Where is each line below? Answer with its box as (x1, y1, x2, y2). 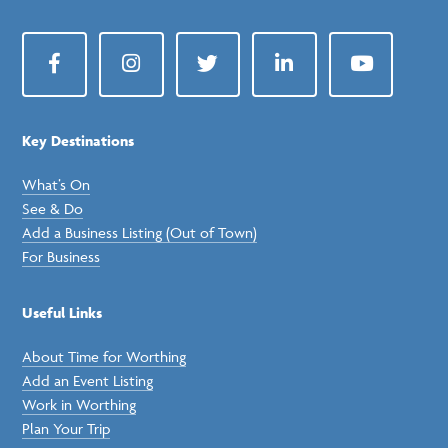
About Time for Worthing (22, 346, 187, 366)
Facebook (53, 65, 136, 90)
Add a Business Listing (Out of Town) (22, 222, 258, 242)
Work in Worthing (22, 394, 137, 414)
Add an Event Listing (22, 370, 154, 390)
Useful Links (22, 302, 103, 322)
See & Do (22, 198, 84, 218)
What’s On (22, 174, 91, 194)
